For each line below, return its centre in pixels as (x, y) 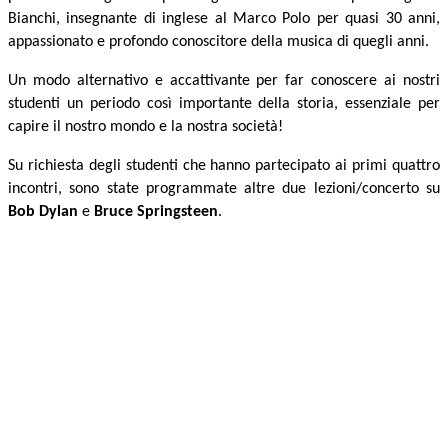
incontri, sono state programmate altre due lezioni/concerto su (224, 189)
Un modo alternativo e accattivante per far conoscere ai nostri (224, 81)
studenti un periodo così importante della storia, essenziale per (224, 104)
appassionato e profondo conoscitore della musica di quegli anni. (218, 42)
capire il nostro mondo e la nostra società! (145, 127)
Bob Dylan (43, 212)
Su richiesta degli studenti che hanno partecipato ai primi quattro (224, 166)
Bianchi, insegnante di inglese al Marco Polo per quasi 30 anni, (224, 19)
